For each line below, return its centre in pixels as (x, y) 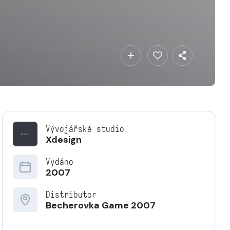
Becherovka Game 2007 (100, 205)
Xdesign (63, 140)
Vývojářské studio (85, 129)
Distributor (71, 195)
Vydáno (59, 162)
